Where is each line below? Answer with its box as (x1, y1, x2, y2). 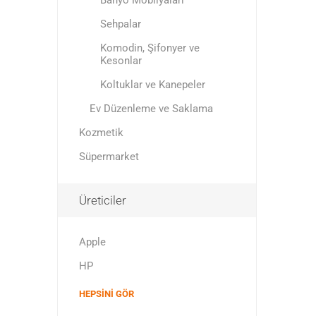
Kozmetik (78, 126, 123, 139)
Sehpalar (99, 18, 141, 30)
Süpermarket (78, 150, 139, 163)
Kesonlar (99, 54, 142, 67)
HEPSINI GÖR (78, 288, 134, 299)
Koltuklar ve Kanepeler (99, 78, 205, 91)
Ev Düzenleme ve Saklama (89, 102, 213, 115)
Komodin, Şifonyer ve (99, 42, 200, 54)
